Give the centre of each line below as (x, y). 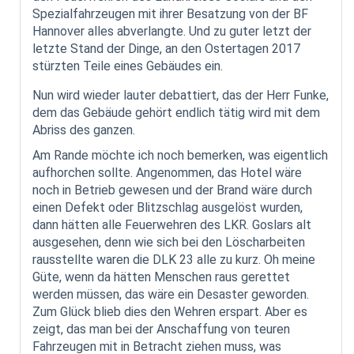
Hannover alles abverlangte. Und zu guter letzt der (172, 31)
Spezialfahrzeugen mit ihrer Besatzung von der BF (170, 13)
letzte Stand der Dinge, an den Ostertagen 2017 (166, 48)
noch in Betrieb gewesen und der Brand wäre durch (172, 190)
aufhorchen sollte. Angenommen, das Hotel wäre (167, 172)
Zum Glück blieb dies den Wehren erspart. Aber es (170, 311)
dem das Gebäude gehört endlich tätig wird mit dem (176, 112)
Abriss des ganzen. (84, 130)
